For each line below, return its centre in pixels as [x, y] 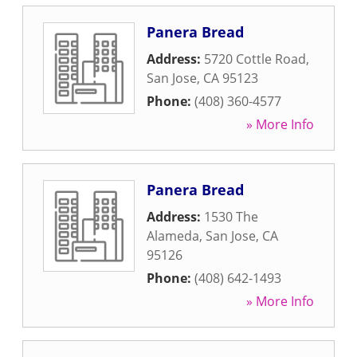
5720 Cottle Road [255, 59]
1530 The [231, 217]
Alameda [173, 236]
